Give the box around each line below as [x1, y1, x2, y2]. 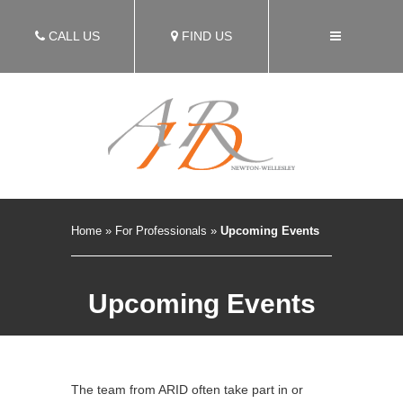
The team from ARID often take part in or [71, 382, 303, 397]
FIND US [177, 29, 232, 43]
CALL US [48, 29, 100, 43]
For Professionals [115, 223, 207, 237]
